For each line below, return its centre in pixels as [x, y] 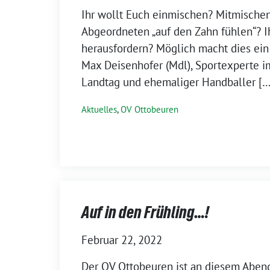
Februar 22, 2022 [122, 240]
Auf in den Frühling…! [145, 212]
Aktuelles [99, 109]
